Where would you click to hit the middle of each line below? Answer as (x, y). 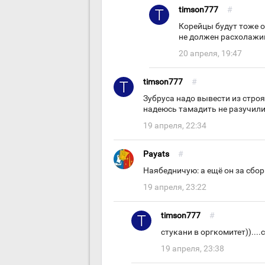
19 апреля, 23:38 (193, 249)
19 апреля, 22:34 (175, 126)
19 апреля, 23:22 (175, 187)
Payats (156, 154)
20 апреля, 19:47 (210, 54)
